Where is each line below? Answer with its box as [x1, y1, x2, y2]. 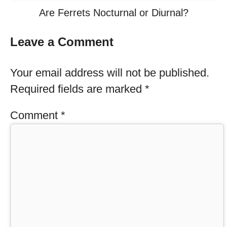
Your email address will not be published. [10, 66, 209, 79]
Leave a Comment [10, 35, 113, 49]
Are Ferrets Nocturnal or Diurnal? [39, 7, 188, 18]
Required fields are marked [10, 83, 145, 95]
